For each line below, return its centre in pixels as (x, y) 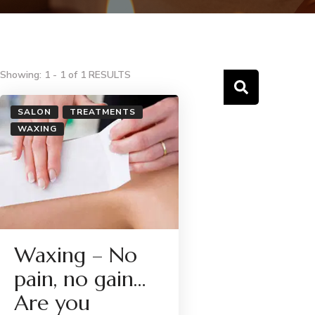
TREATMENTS (103, 112)
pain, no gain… (80, 278)
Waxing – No (76, 255)
